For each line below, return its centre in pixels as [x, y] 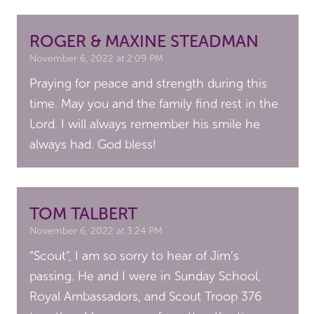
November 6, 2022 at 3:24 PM [96, 231]
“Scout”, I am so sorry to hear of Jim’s [135, 256]
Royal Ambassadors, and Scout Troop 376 [146, 297]
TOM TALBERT [84, 214]
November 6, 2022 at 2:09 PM [97, 59]
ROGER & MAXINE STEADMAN [144, 41]
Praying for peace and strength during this [149, 84]
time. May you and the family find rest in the [154, 104]
